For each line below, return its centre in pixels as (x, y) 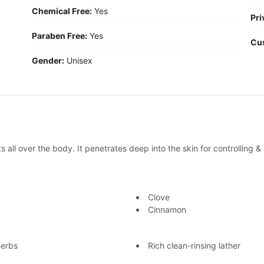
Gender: (48, 60)
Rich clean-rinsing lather (194, 245)
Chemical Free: (62, 11)
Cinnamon (167, 209)
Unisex (80, 60)
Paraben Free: (60, 36)
